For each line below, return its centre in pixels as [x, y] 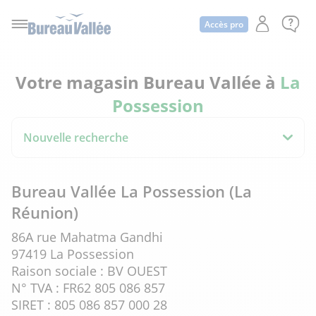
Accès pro [224, 24]
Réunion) [45, 212]
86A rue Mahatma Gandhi [87, 237]
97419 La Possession [73, 254]
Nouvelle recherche [76, 138]
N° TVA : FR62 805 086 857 [88, 288]
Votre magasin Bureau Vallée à [148, 82]
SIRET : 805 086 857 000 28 [89, 305]
